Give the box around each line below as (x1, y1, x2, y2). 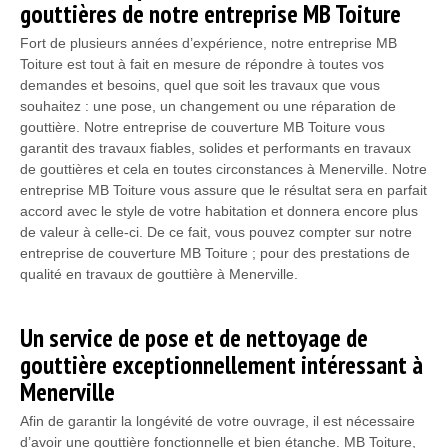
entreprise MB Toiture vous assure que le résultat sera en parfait (20, 181, 427, 198)
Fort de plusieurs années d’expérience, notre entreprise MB (20, 34, 397, 51)
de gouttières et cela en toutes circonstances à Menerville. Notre (20, 160, 427, 177)
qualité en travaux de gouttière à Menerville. (20, 265, 298, 282)
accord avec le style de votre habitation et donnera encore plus (20, 202, 418, 219)
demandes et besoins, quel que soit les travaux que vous (20, 76, 380, 93)
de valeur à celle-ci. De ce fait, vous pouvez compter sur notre (20, 223, 412, 240)
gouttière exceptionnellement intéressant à (20, 348, 423, 381)
